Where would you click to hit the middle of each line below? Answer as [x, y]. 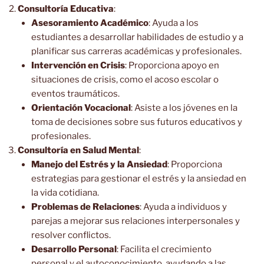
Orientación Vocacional [81, 108]
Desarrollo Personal [74, 249]
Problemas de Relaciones [85, 207]
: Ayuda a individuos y [183, 207]
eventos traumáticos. [75, 93]
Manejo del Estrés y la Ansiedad [99, 164]
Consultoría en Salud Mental [78, 150]
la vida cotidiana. [65, 192]
